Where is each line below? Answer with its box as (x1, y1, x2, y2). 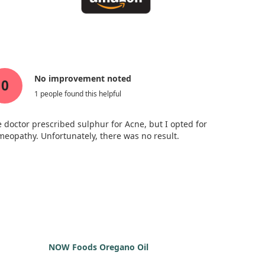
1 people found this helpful (34, 88, 122, 99)
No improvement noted (34, 73, 132, 85)
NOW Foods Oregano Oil (48, 241, 148, 253)
